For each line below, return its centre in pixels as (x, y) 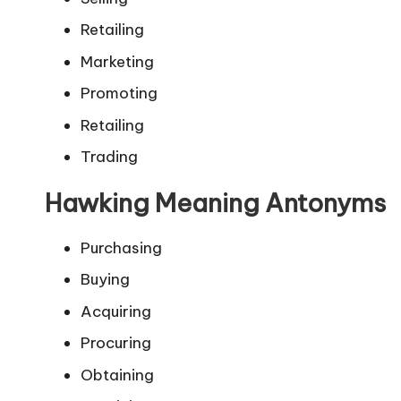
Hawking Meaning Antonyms (215, 202)
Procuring (116, 343)
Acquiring (116, 311)
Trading (109, 156)
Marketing (117, 61)
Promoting (119, 94)
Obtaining (117, 375)
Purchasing (121, 247)
